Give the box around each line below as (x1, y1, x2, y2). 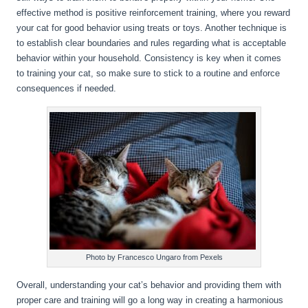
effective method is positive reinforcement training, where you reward (16, 8, 291, 18)
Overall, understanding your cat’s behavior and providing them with (16, 280, 282, 291)
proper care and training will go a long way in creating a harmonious (16, 295, 284, 306)
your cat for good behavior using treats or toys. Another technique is (16, 23, 287, 33)
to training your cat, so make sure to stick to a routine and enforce (16, 68, 280, 78)
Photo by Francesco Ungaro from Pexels (85, 253, 223, 262)
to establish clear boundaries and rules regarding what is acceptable (16, 38, 287, 48)
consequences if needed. (16, 83, 117, 93)
